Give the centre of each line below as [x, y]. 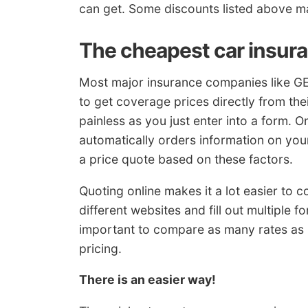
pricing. [100, 248]
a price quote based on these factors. [186, 159]
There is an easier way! [147, 280]
